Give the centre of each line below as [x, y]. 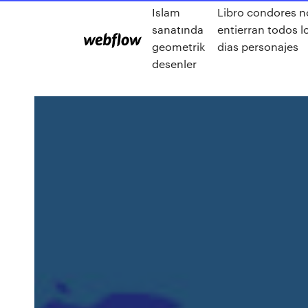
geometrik [178, 46]
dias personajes [258, 46]
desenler [174, 64]
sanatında [178, 29]
